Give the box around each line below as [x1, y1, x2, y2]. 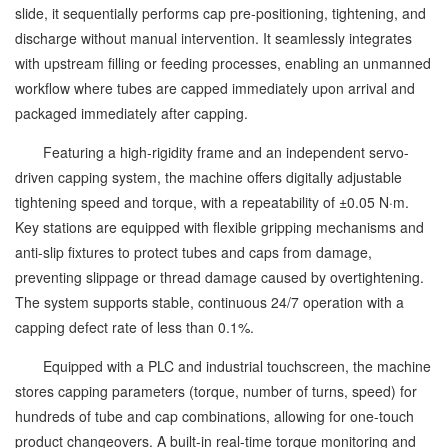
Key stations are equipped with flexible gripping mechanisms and [15, 217, 424, 237]
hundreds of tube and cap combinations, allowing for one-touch [15, 406, 414, 426]
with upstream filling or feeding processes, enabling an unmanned [15, 53, 431, 73]
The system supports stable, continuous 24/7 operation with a [15, 292, 404, 312]
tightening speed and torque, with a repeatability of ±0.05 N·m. [15, 192, 409, 212]
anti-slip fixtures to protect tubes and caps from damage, [15, 242, 372, 262]
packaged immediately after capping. [15, 103, 248, 123]
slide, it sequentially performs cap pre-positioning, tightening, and [15, 3, 426, 23]
